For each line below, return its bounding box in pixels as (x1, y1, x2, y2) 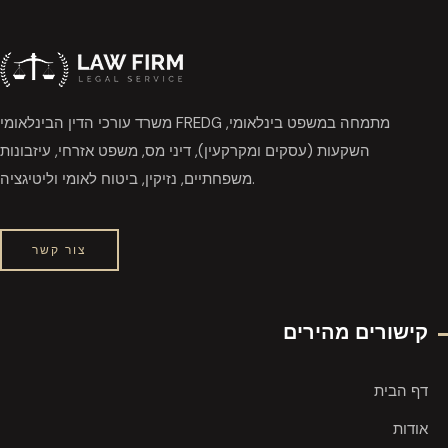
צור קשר (32, 242, 87, 259)
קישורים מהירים (283, 319, 428, 346)
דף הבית (374, 381, 428, 402)
